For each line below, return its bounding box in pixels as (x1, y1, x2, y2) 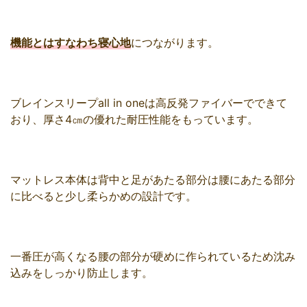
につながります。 (131, 36, 219, 50)
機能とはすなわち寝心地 (10, 36, 131, 50)
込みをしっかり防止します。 (10, 266, 153, 280)
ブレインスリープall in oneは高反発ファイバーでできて (10, 96, 287, 110)
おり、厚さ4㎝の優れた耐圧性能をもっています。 (10, 112, 258, 127)
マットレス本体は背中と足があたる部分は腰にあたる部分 (10, 173, 295, 187)
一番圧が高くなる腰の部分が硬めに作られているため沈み (10, 249, 295, 264)
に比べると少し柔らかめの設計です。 (10, 189, 197, 204)
